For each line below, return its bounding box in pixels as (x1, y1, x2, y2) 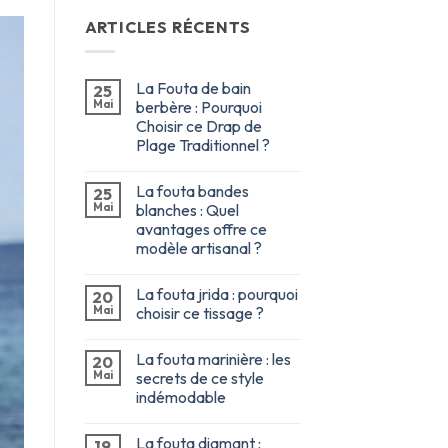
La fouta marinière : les (135, 349, 291, 370)
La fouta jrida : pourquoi (135, 284, 298, 305)
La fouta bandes (135, 181, 249, 202)
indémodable (135, 387, 226, 408)
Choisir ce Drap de (135, 116, 262, 137)
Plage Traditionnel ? (135, 135, 270, 156)
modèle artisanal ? (135, 238, 262, 259)
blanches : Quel (135, 200, 239, 221)
